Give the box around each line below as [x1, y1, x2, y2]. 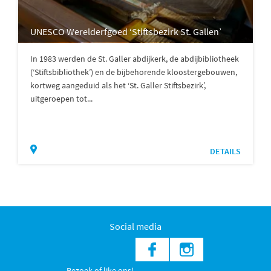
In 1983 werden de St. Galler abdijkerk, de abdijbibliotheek [30, 53, 239, 64]
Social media [109, 220, 162, 232]
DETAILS [210, 145, 241, 157]
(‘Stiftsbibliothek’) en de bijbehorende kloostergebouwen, [30, 66, 237, 77]
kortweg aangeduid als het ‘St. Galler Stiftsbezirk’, [30, 79, 206, 91]
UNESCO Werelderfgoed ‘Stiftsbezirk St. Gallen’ [30, 25, 221, 38]
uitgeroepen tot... [30, 93, 93, 104]
